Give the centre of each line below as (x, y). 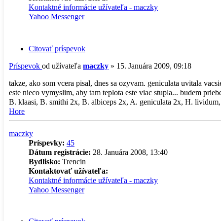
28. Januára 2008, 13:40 (129, 152)
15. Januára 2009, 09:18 (154, 66)
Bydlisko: (44, 161)
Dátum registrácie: (60, 152)
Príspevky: (47, 143)
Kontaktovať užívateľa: (68, 171)
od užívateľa (62, 66)
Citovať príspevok (57, 48)
